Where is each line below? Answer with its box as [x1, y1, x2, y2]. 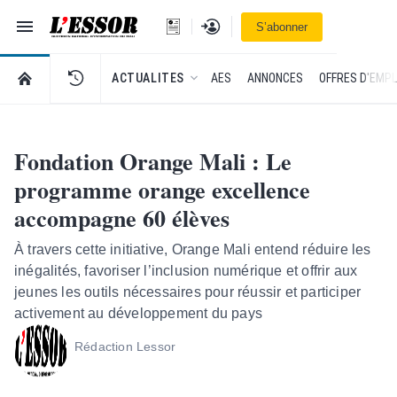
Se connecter [200, 17, 269, 30]
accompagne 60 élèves [14, 201, 230, 235]
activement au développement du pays [14, 306, 262, 321]
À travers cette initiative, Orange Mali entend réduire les [14, 242, 371, 257]
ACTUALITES [112, 71, 184, 85]
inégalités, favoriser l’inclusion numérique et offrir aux [14, 263, 358, 278]
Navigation [13, 15, 67, 28]
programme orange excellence [14, 173, 310, 206]
